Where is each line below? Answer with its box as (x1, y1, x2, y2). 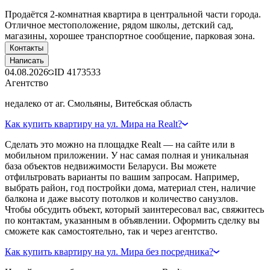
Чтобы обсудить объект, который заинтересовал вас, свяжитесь (5, 204, 264, 215)
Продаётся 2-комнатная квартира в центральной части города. (5, 8, 261, 19)
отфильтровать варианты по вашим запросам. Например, (5, 171, 239, 182)
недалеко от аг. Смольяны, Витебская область (5, 98, 192, 108)
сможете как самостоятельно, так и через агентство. (5, 225, 218, 236)
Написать (10, 55, 44, 65)
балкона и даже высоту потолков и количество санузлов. (5, 193, 238, 204)
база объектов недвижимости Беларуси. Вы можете (5, 160, 216, 171)
